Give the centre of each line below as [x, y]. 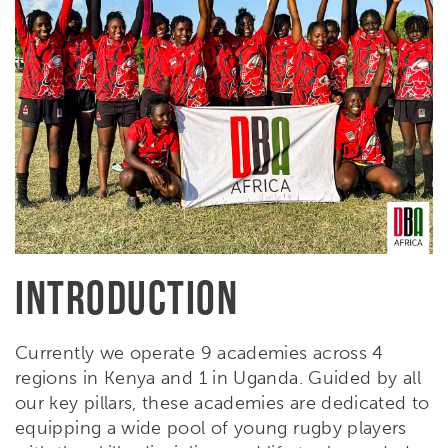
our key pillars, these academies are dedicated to [222, 403]
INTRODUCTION [126, 297]
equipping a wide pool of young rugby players [211, 428]
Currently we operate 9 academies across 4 [199, 353]
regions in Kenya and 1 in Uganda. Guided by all [218, 378]
